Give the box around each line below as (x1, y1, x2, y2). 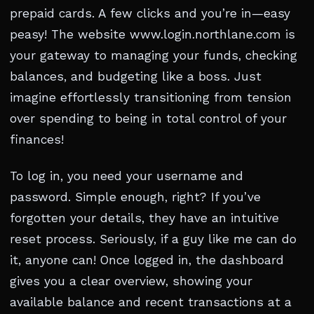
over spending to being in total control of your (10, 111, 287, 125)
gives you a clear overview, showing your (10, 274, 252, 288)
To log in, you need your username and (10, 169, 243, 183)
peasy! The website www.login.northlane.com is (10, 27, 295, 41)
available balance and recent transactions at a (10, 295, 292, 309)
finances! (10, 132, 64, 146)
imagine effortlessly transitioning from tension (10, 90, 292, 104)
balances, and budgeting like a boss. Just (10, 69, 261, 83)
